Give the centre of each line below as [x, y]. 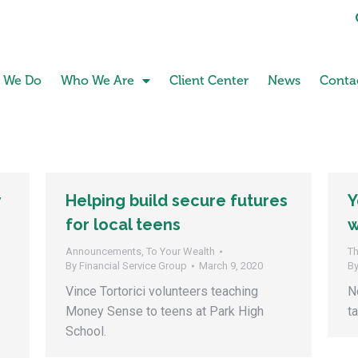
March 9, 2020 [231, 266]
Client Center [209, 80]
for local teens [123, 225]
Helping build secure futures [177, 201]
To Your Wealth [181, 251]
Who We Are [97, 80]
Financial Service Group [133, 266]
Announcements [103, 251]
